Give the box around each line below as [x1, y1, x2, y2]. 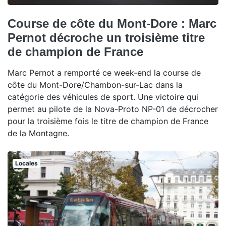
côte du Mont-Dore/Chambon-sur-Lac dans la [8, 80, 183, 90]
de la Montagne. [8, 128, 69, 139]
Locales [15, 159, 38, 167]
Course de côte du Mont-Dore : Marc [8, 17, 216, 31]
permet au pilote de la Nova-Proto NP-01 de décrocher [8, 104, 218, 115]
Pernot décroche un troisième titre [8, 31, 205, 45]
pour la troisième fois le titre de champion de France [8, 116, 208, 127]
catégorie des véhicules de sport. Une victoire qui [8, 92, 198, 102]
